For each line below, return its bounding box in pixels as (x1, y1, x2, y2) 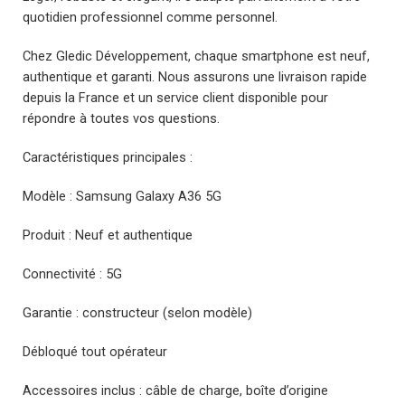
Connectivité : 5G (23, 266, 122, 282)
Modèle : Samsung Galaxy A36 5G (23, 188, 221, 204)
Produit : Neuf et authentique (23, 227, 193, 243)
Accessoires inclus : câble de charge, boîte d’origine (23, 382, 328, 399)
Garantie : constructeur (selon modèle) (23, 305, 252, 321)
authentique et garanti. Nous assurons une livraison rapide (23, 69, 367, 85)
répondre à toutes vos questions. (23, 110, 220, 127)
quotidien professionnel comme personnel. (23, 9, 278, 25)
